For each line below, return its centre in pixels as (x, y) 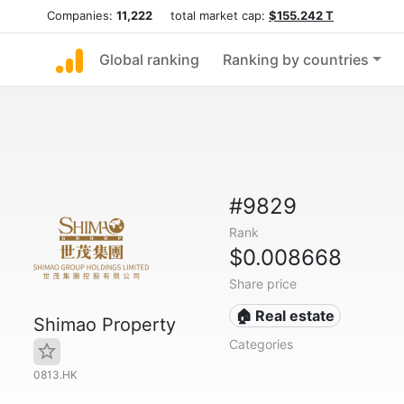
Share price (262, 284)
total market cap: (211, 15)
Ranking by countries (296, 60)
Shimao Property (105, 325)
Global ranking (149, 60)
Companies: (82, 15)
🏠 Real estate (285, 316)
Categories (261, 344)
